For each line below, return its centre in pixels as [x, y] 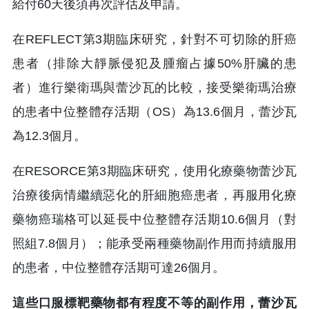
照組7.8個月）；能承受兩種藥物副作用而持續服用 [154, 243]
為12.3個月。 [51, 136]
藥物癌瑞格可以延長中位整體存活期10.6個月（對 [154, 219]
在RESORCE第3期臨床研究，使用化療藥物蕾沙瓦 [154, 171]
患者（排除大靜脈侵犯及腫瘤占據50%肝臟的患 [154, 63]
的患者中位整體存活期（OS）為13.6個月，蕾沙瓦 [154, 111]
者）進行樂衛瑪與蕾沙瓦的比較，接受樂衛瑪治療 [154, 87]
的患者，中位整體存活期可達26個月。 [120, 267]
